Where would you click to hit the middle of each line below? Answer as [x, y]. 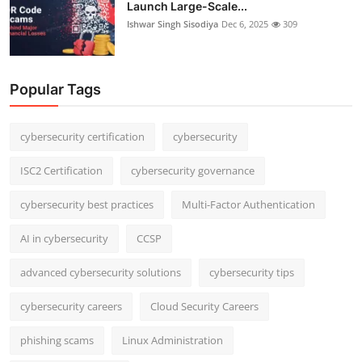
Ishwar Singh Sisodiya [173, 24]
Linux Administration [173, 341]
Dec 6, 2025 [245, 24]
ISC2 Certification [61, 171]
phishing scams [57, 341]
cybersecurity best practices [87, 205]
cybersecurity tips [252, 273]
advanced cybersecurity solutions [101, 273]
